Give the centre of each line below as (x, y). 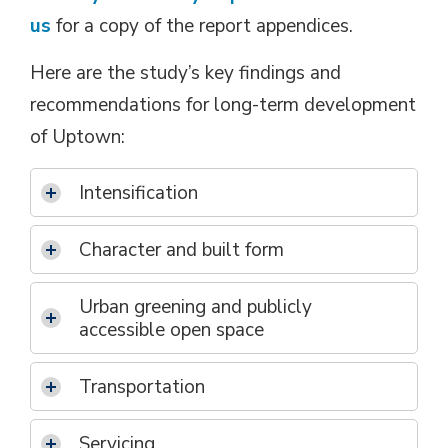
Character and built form (181, 250)
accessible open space (171, 330)
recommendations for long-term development (223, 105)
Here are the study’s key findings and (185, 73)
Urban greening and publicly (195, 307)
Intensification (138, 193)
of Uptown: (77, 137)
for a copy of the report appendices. (202, 26)
